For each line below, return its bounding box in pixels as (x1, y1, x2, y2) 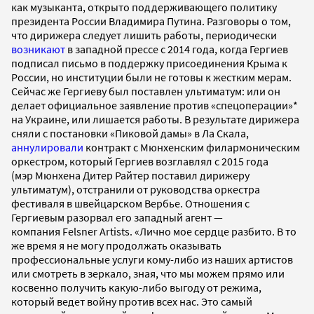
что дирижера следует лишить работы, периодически (11, 28, 277, 43)
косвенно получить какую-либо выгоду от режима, (11, 280, 261, 295)
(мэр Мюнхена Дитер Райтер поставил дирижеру (11, 168, 250, 183)
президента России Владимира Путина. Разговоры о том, (11, 14, 291, 29)
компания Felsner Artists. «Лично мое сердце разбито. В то (11, 224, 296, 239)
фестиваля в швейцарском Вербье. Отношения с (11, 196, 250, 211)
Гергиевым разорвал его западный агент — (11, 210, 223, 225)
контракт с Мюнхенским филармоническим (83, 140, 300, 155)
